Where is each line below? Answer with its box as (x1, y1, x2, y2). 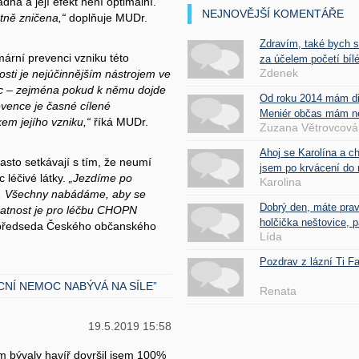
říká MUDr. (91, 115, 148, 128)
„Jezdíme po (69, 171, 132, 184)
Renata (260, 284, 296, 297)
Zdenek (260, 66, 298, 79)
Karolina (260, 175, 301, 188)
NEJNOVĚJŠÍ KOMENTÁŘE (202, 6, 344, 20)
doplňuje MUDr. (66, 11, 147, 24)
